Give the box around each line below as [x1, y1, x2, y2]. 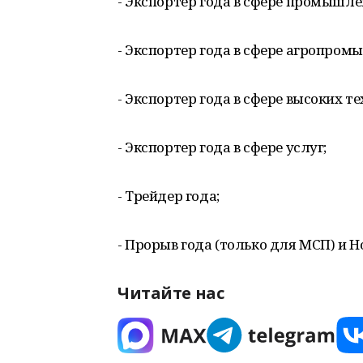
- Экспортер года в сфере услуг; [117, 138, 327, 156]
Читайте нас [117, 282, 224, 304]
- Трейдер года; [117, 186, 220, 205]
